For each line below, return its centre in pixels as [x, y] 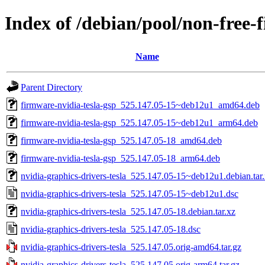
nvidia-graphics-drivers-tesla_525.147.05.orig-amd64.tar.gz [131, 247]
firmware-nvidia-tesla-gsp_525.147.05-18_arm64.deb [120, 158]
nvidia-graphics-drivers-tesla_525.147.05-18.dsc [111, 229]
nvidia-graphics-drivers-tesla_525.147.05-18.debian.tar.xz [128, 211]
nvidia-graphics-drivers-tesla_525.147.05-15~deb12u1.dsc [130, 193]
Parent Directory [51, 87]
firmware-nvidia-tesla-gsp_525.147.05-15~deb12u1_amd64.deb [140, 105]
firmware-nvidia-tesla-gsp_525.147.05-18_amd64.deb [121, 140]
